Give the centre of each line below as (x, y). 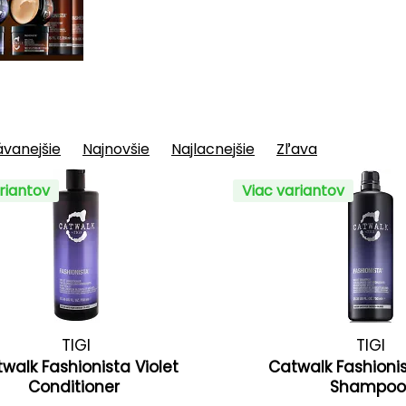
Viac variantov (293, 191)
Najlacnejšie (213, 149)
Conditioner (77, 387)
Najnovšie (116, 149)
